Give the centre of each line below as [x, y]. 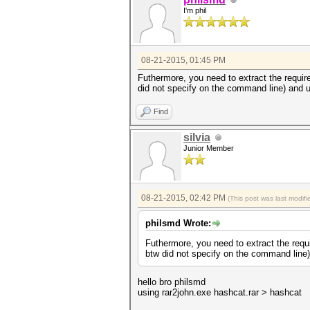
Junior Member [209, 148]
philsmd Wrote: [178, 223]
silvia [197, 137]
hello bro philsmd [172, 282]
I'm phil [195, 10]
